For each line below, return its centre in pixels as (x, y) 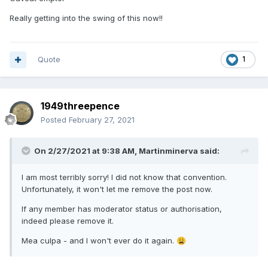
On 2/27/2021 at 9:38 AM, (86, 151)
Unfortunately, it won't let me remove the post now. (117, 189)
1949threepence (80, 106)
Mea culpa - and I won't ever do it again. (99, 241)
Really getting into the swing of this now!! (87, 18)
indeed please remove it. (68, 221)
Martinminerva (168, 151)
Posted (55, 120)
